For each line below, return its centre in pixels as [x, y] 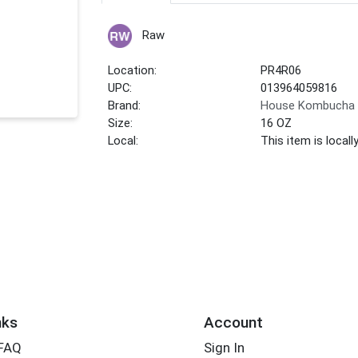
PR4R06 [281, 71]
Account [233, 322]
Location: [133, 71]
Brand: [125, 106]
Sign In [224, 348]
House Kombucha [308, 106]
